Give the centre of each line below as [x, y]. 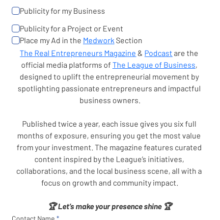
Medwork [99, 40]
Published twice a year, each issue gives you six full [109, 124]
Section [128, 40]
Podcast [159, 53]
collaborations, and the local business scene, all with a [109, 171]
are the [186, 53]
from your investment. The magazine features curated [109, 147]
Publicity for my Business [62, 11]
